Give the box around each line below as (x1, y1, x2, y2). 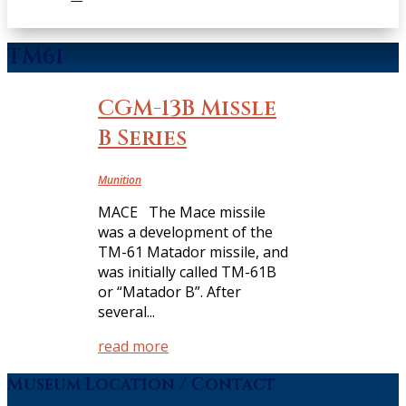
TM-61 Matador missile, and (98, 241, 288, 262)
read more (98, 335, 169, 356)
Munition (98, 171, 141, 188)
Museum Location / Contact (7, 372, 275, 396)
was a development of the (98, 221, 273, 242)
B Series (98, 124, 187, 154)
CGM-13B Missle (98, 94, 276, 124)
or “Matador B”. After (98, 281, 241, 302)
